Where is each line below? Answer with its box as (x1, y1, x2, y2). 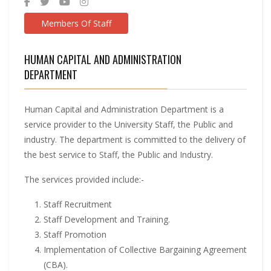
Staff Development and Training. (44, 214, 170, 225)
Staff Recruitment (44, 198, 112, 210)
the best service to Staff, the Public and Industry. (24, 149, 213, 160)
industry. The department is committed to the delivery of (24, 134, 246, 145)
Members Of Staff (41, 18, 111, 29)
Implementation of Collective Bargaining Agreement (44, 244, 247, 255)
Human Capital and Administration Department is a (24, 103, 224, 115)
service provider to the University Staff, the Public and (24, 119, 233, 130)
